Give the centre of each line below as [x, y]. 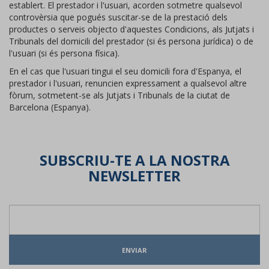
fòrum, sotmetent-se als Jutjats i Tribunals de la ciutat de [119, 95]
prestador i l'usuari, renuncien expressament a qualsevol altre [128, 83]
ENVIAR [134, 250]
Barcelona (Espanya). [50, 107]
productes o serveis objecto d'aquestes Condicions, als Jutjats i [131, 29]
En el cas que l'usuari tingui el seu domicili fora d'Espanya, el [125, 71]
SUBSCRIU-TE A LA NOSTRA [134, 160]
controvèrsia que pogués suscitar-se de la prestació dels [118, 17]
